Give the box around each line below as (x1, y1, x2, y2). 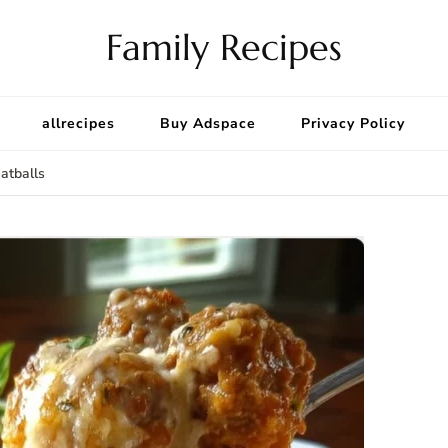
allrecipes (42, 114, 115, 133)
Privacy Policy (301, 114, 405, 133)
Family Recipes (106, 25, 342, 70)
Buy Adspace (160, 114, 256, 133)
